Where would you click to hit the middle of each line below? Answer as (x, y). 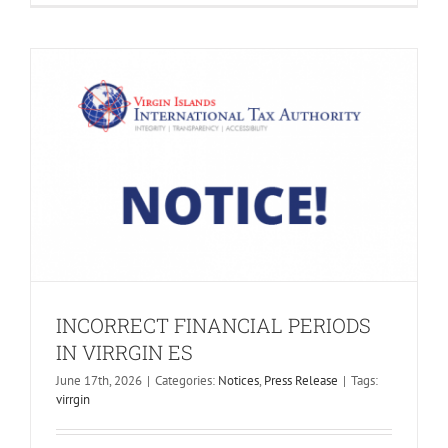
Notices (238, 380)
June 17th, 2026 (98, 380)
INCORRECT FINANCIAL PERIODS (213, 324)
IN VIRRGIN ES (124, 351)
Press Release (300, 380)
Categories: (186, 380)
